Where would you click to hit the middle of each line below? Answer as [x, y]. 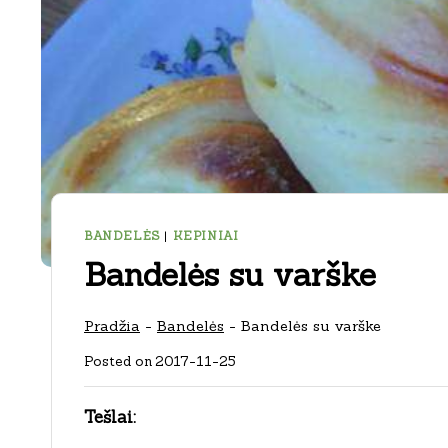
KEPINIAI [205, 236]
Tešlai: [110, 416]
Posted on [118, 361]
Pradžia [112, 325]
